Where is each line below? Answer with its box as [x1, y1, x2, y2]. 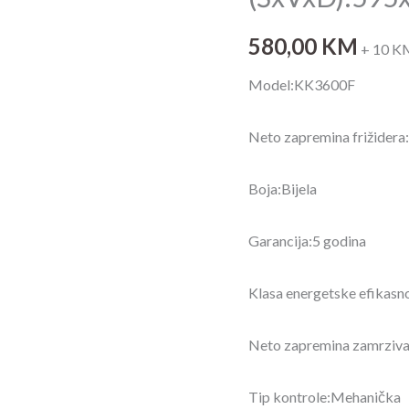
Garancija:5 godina [248, 231, 366, 249]
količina [247, 54, 297, 71]
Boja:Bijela [248, 179, 317, 197]
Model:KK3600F [248, 75, 355, 93]
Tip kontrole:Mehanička [248, 387, 401, 405]
